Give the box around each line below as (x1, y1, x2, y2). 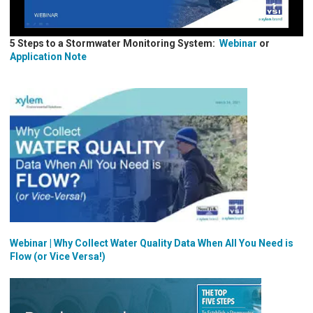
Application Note (10, 50, 87, 62)
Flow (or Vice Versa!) (10, 250, 105, 262)
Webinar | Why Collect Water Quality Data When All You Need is (10, 237, 293, 249)
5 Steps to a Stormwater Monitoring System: (10, 37, 219, 49)
